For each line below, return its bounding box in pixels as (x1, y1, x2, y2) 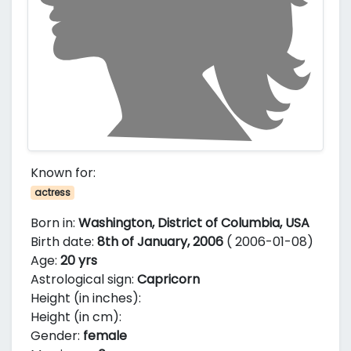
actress (34, 186, 71, 199)
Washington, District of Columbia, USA (78, 214, 309, 232)
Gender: (31, 327, 83, 345)
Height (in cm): (31, 308, 121, 326)
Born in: (31, 214, 78, 232)
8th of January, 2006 (97, 233, 223, 251)
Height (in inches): (31, 289, 141, 307)
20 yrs (60, 251, 97, 270)
